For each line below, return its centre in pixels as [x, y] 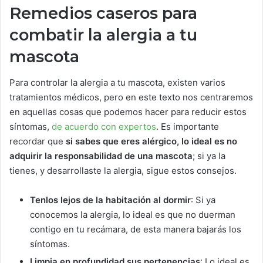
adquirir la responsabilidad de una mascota [101, 156]
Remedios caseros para [103, 13]
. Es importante [188, 127]
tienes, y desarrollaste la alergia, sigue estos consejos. [123, 171]
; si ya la [209, 156]
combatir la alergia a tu [103, 35]
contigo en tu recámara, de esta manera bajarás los [136, 229]
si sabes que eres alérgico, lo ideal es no [151, 141]
